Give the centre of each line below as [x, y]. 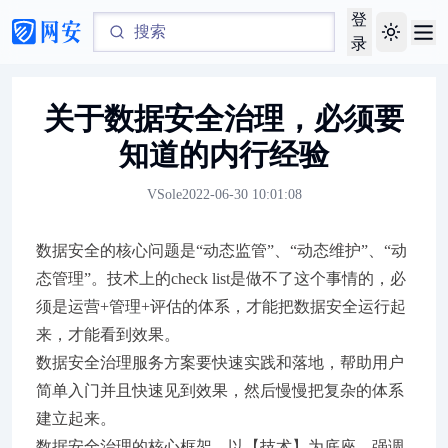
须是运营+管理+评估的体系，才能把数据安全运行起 [221, 306]
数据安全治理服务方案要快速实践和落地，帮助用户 [220, 362]
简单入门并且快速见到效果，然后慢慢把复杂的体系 [220, 390]
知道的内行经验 [224, 154]
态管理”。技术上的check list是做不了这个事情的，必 [221, 278]
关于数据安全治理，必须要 [224, 118]
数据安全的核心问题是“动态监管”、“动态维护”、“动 [221, 250]
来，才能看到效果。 [108, 334]
